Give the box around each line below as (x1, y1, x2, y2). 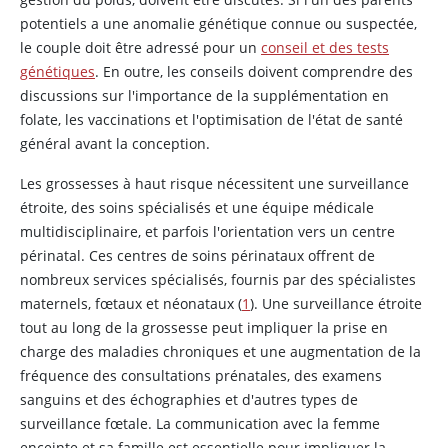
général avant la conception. (20, 134, 210, 153)
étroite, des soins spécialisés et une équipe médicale (20, 198, 374, 217)
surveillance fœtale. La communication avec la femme (20, 414, 380, 433)
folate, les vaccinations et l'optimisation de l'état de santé (20, 110, 403, 129)
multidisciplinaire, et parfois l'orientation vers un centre (20, 222, 395, 241)
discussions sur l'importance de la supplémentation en (20, 86, 389, 105)
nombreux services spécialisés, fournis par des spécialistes (20, 270, 416, 289)
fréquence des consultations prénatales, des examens (20, 366, 382, 385)
